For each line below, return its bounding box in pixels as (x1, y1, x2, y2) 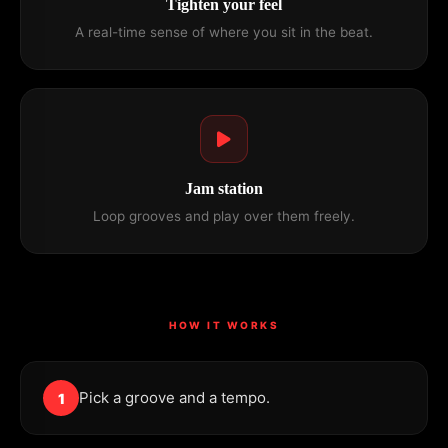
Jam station (185, 180, 263, 197)
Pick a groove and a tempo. (79, 388, 270, 407)
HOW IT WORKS (169, 319, 279, 331)
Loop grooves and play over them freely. (93, 208, 355, 224)
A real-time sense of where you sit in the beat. (75, 24, 373, 40)
